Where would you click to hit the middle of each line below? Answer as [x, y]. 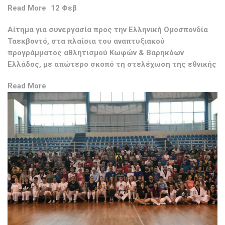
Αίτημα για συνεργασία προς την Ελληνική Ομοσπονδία [108, 30]
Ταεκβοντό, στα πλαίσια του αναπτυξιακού [86, 41]
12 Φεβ [63, 8]
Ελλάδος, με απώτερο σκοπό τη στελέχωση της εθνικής [112, 65]
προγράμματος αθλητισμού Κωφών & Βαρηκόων [96, 53]
